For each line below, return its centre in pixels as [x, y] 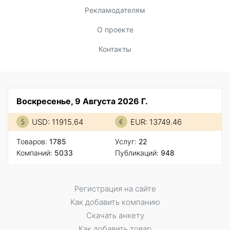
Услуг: [127, 142]
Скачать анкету [115, 216]
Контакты [115, 49]
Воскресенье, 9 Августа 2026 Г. [82, 101]
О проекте [115, 30]
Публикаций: [138, 153]
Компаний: [35, 153]
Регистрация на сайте [115, 189]
